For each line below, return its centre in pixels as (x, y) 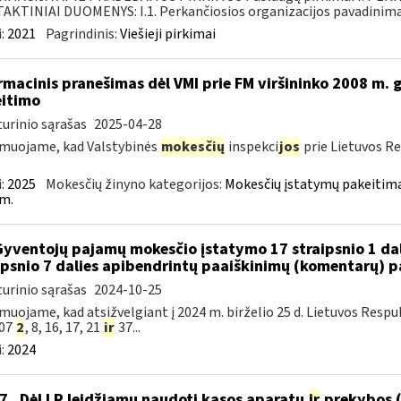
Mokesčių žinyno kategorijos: (135, 184)
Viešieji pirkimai (167, 34)
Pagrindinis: (82, 34)
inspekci (252, 147)
